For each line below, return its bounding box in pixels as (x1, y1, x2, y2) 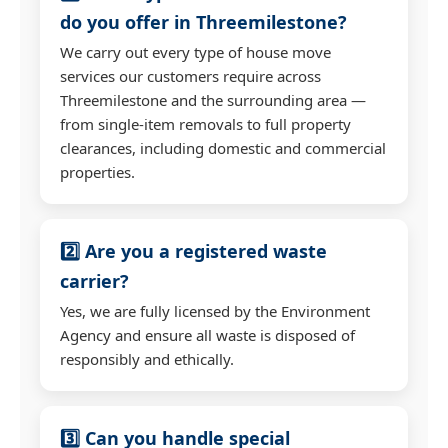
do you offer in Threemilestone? (60, 9, 347, 34)
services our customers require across (60, 65, 321, 86)
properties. (60, 161, 135, 182)
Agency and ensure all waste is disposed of (60, 324, 355, 345)
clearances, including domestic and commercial (60, 137, 386, 158)
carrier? (60, 268, 129, 293)
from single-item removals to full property (60, 113, 351, 134)
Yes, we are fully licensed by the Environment (60, 300, 370, 321)
